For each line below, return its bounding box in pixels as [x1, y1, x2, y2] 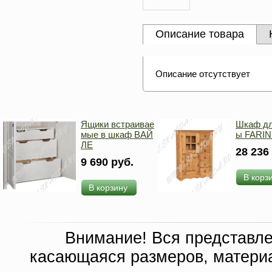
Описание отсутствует [155, 69, 250, 79]
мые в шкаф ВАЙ [81, 129, 153, 140]
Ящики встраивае [81, 119, 154, 129]
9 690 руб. [81, 156, 134, 168]
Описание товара [155, 28, 244, 40]
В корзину [89, 183, 127, 192]
